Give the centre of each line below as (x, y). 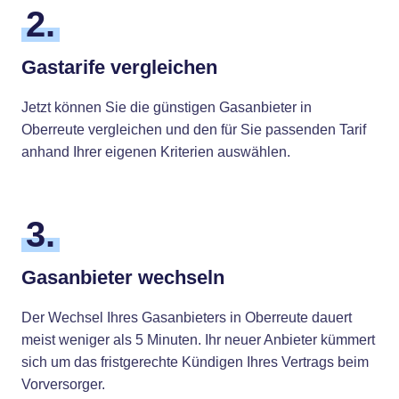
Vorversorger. (63, 384)
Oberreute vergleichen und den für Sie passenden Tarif (194, 130)
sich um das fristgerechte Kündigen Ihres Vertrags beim (195, 362)
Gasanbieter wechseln (123, 277)
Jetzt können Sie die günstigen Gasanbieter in (167, 107)
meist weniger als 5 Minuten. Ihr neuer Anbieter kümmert (198, 340)
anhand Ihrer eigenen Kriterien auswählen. (156, 152)
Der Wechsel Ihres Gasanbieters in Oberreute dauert (187, 318)
